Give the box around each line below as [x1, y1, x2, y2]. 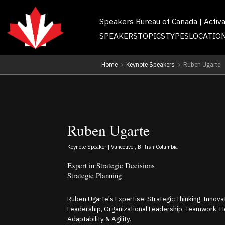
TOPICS [137, 30, 165, 41]
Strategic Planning [67, 170, 122, 180]
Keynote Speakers [126, 60, 175, 68]
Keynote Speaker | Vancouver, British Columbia [67, 143, 178, 151]
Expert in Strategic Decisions [67, 160, 155, 170]
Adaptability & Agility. [67, 214, 132, 223]
